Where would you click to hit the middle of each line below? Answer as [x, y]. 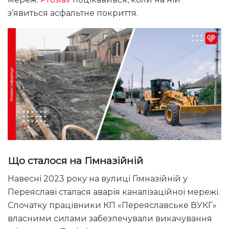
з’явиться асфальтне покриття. [73, 13]
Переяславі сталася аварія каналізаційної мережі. [114, 192]
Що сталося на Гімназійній [75, 160]
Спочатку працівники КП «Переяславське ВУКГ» [112, 205]
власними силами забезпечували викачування [110, 219]
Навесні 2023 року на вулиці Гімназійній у [98, 179]
